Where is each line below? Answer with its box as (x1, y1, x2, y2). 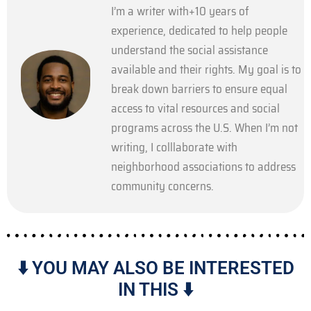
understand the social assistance (111, 40, 268, 59)
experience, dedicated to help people (111, 21, 287, 40)
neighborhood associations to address (111, 157, 296, 176)
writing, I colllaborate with (111, 137, 237, 156)
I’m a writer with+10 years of (111, 1, 249, 20)
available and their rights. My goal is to (111, 60, 301, 78)
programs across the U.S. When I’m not (111, 118, 298, 137)
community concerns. (111, 176, 214, 195)
